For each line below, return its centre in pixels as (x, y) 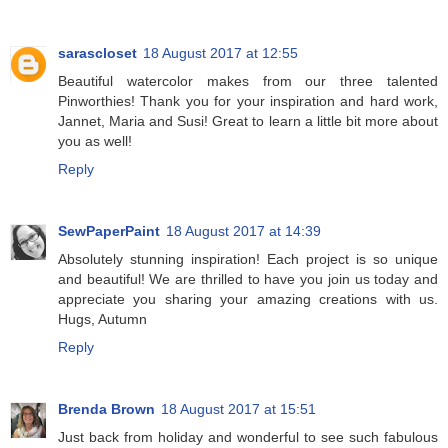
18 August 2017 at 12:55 (220, 52)
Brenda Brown (106, 408)
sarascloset (97, 52)
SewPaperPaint (109, 230)
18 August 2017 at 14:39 (243, 230)
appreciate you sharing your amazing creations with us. (248, 298)
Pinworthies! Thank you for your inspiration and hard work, (248, 100)
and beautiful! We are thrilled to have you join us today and (248, 278)
